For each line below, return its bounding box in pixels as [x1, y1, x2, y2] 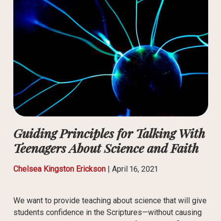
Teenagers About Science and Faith [13, 140, 199, 156]
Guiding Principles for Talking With [13, 125, 205, 142]
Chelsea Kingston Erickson [13, 164, 106, 174]
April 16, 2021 [111, 164, 158, 174]
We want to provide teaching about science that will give [13, 196, 207, 206]
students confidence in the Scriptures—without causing [13, 208, 202, 218]
